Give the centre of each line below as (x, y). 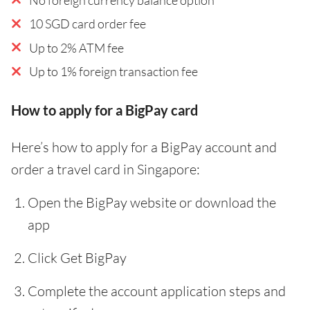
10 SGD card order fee (88, 23)
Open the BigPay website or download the (152, 202)
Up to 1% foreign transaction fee (113, 71)
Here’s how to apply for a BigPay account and (144, 147)
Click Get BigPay (77, 257)
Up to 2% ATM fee (76, 47)
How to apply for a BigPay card (104, 110)
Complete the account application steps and (157, 291)
